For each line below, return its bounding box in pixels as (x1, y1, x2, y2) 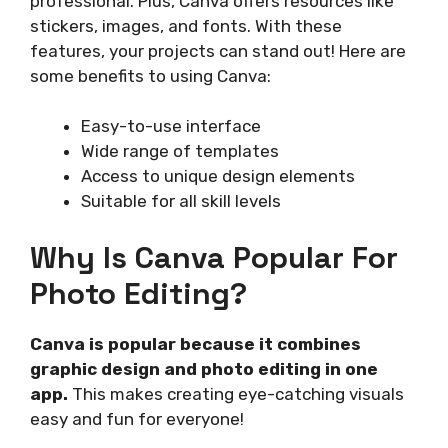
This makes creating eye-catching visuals (68, 383, 404, 404)
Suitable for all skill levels (81, 191, 281, 212)
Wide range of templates (81, 141, 279, 162)
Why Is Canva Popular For (30, 237, 398, 277)
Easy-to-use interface (81, 116, 261, 137)
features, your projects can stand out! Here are (30, 40, 406, 61)
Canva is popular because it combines (30, 333, 361, 354)
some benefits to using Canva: (30, 65, 271, 86)
